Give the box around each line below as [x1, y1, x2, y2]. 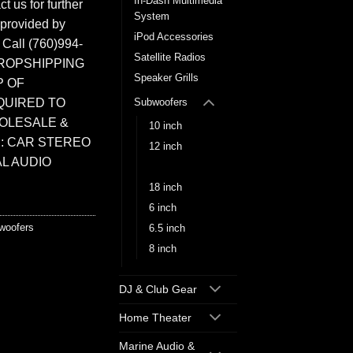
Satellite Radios [134, 51, 206, 64]
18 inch [149, 181, 182, 194]
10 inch [149, 120, 182, 132]
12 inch [149, 140, 182, 153]
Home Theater [119, 311, 191, 325]
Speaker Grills [134, 72, 199, 84]
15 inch [149, 161, 184, 173]
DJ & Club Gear [119, 283, 197, 296]
